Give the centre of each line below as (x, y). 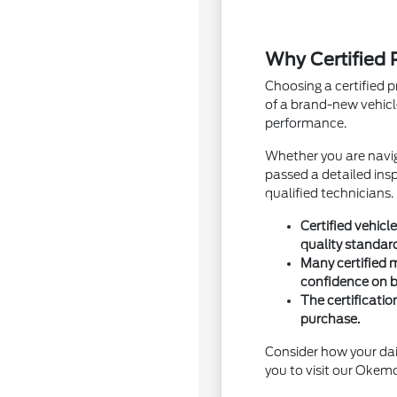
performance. (306, 123)
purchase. (331, 319)
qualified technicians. (330, 193)
